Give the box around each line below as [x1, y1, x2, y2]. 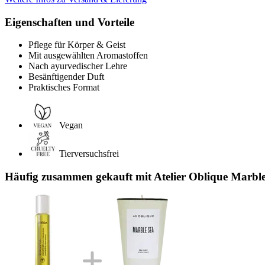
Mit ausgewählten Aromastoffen [28, 50, 148, 61]
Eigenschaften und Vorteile [5, 15, 134, 28]
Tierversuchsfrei [59, 148, 119, 159]
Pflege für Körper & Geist [28, 40, 125, 50]
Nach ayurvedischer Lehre [28, 61, 127, 72]
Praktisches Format [28, 82, 99, 93]
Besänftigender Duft [28, 72, 104, 82]
